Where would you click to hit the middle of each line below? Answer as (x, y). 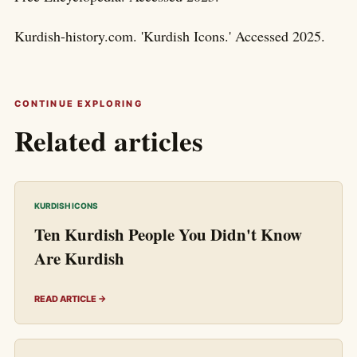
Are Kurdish (79, 258)
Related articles (109, 140)
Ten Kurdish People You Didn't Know (168, 234)
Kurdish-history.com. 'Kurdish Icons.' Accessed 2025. (170, 35)
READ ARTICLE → (71, 298)
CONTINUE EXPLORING (78, 103)
